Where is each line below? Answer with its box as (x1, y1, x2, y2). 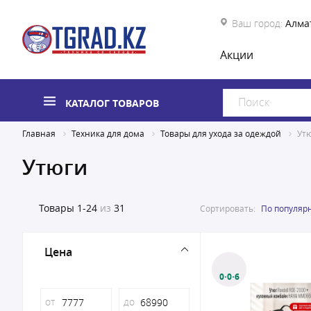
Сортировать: (200, 202, 255, 214)
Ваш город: (232, 17, 283, 30)
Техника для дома (72, 128, 144, 139)
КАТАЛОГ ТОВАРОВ (65, 96, 159, 110)
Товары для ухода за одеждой (160, 128, 281, 139)
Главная (22, 128, 56, 139)
